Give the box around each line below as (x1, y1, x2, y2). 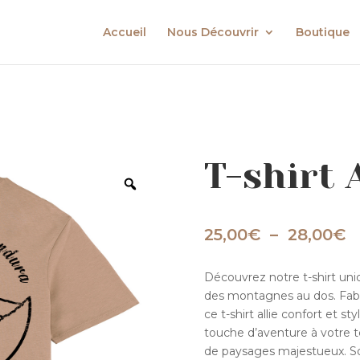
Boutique (295, 25, 350, 39)
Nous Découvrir (166, 25, 259, 39)
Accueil (102, 25, 146, 39)
